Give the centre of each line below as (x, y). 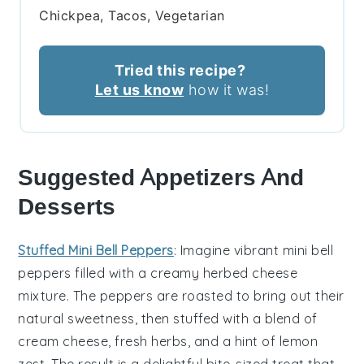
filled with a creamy (137, 273)
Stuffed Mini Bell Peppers (96, 250)
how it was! (227, 89)
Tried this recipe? (180, 70)
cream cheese (63, 341)
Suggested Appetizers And (161, 177)
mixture (42, 295)
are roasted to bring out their (249, 295)
